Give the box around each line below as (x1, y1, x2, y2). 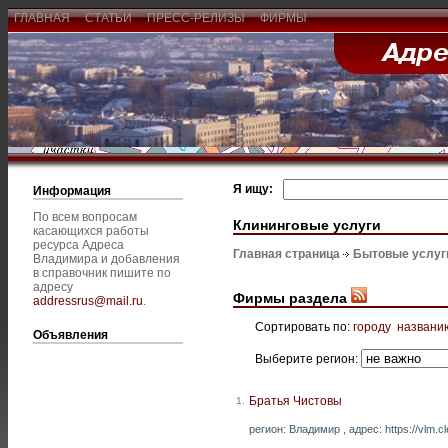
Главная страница (233, 247, 340, 262)
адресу (33, 280, 73, 294)
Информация (33, 184, 111, 198)
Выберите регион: (255, 351, 361, 366)
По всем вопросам (33, 210, 137, 224)
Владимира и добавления (33, 252, 180, 266)
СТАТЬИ (79, 11, 138, 25)
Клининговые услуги (233, 216, 381, 233)
